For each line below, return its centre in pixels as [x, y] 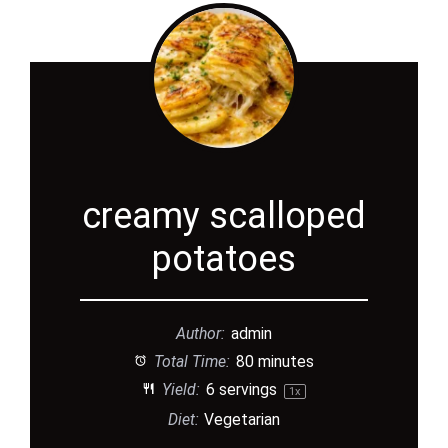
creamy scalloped [224, 215]
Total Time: [189, 361]
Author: [201, 333]
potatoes [224, 258]
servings [247, 389]
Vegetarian [242, 419]
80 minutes [274, 361]
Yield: [178, 389]
